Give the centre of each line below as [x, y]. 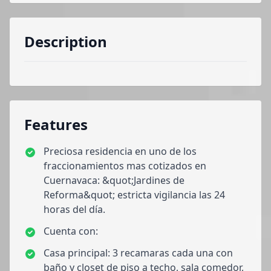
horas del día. [74, 209]
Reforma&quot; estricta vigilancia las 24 [134, 195]
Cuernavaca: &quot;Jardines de [114, 180]
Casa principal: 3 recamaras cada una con [138, 253]
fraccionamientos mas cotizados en [125, 166]
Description [66, 41]
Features [56, 124]
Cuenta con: [71, 231]
